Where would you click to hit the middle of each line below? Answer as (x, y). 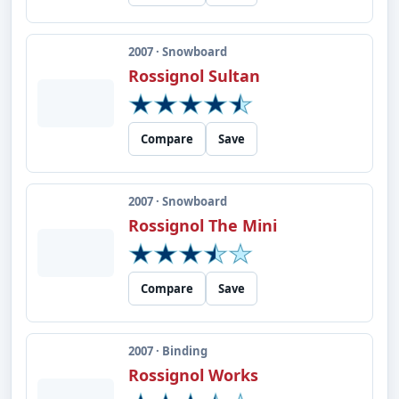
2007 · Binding (168, 351)
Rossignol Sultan (194, 76)
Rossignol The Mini (203, 225)
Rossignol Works (193, 375)
